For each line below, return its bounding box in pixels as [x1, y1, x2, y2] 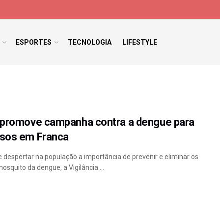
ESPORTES [15, 38, 52, 46]
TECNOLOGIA [67, 38, 111, 46]
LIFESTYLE [122, 38, 157, 46]
